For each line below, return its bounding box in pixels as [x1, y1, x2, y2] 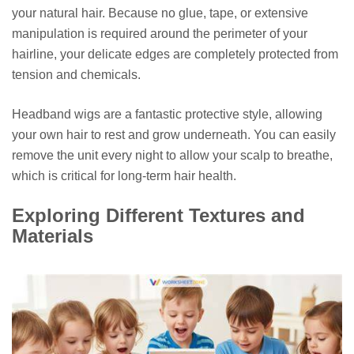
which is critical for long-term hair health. [12, 168, 236, 183]
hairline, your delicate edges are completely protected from [12, 47, 338, 61]
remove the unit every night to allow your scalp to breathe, [12, 148, 333, 162]
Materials [12, 224, 93, 247]
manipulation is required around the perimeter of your [12, 26, 307, 40]
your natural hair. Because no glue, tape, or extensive [12, 6, 308, 20]
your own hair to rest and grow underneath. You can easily [12, 127, 336, 141]
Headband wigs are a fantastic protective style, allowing [12, 107, 322, 121]
